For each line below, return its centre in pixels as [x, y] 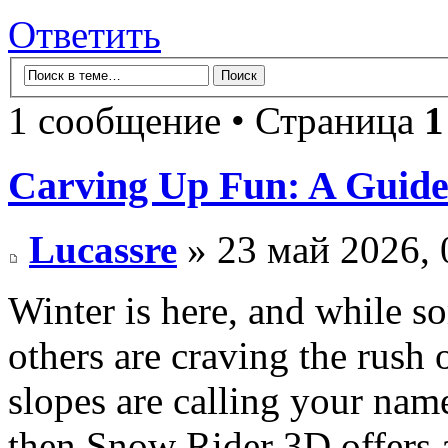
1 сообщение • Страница [216, 120]
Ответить [84, 35]
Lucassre [103, 250]
